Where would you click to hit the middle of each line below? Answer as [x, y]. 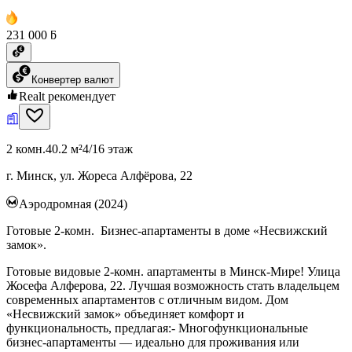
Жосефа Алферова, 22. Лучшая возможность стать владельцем [173, 285]
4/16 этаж [108, 148]
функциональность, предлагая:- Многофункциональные [157, 328]
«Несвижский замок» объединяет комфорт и [125, 313]
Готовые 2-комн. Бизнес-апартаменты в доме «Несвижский [167, 230]
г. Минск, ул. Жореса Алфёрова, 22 [99, 175]
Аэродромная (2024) [73, 203]
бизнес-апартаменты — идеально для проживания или [153, 342]
